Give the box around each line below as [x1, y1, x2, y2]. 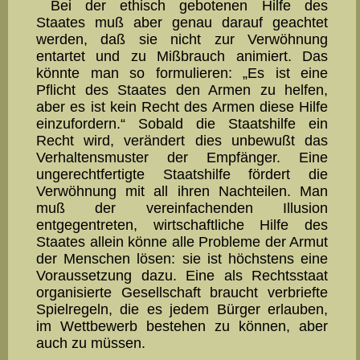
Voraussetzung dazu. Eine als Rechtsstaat [36, 268, 328, 284]
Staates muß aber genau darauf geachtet [36, 14, 328, 31]
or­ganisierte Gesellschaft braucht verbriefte [36, 284, 328, 301]
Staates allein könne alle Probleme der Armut [36, 234, 328, 251]
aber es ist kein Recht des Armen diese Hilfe [36, 99, 328, 116]
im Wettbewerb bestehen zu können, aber [36, 318, 328, 335]
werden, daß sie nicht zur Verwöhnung [36, 31, 328, 48]
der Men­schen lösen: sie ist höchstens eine [36, 251, 328, 268]
